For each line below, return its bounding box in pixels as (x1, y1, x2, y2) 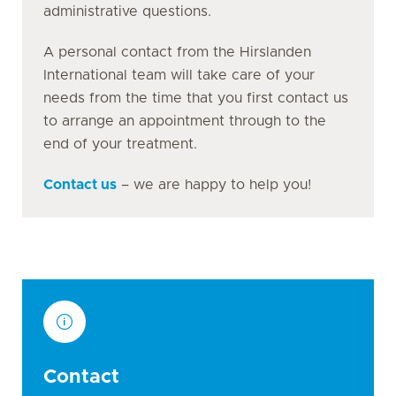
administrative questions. (43, 4, 211, 19)
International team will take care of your (43, 68, 315, 82)
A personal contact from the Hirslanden (43, 45, 311, 59)
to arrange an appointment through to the (43, 114, 326, 128)
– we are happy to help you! (117, 178, 311, 192)
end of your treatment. (43, 137, 197, 151)
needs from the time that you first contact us (43, 91, 348, 105)
